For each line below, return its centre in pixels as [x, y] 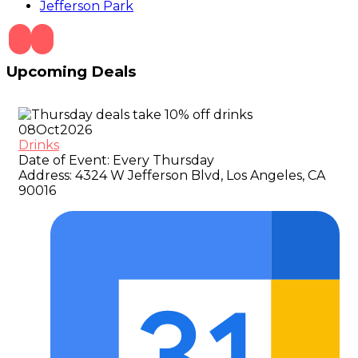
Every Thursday [162, 161]
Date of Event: [64, 161]
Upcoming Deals [71, 71]
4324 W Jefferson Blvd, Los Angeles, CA [199, 176]
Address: [45, 176]
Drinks [39, 145]
